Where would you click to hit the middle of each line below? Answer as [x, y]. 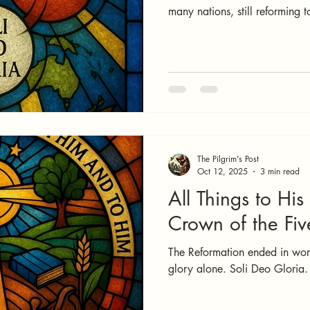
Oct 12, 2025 [222, 171]
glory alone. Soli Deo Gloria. [238, 269]
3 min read [280, 171]
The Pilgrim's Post [228, 159]
